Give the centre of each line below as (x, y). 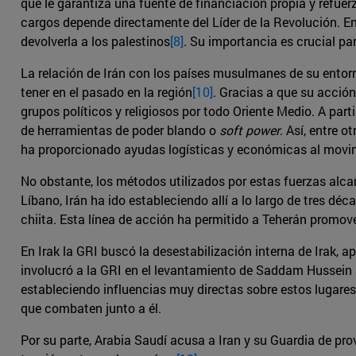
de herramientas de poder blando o (120, 130)
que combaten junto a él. (91, 308)
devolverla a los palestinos (95, 41)
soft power (250, 130)
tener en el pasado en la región (106, 92)
